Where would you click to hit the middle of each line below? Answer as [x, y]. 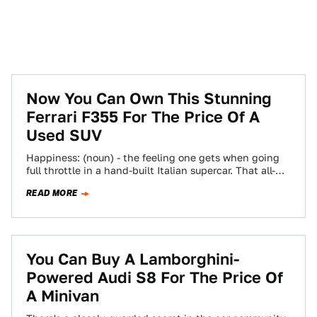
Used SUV [64, 135]
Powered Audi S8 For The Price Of [155, 277]
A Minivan [63, 296]
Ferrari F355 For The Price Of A [143, 117]
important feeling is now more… [102, 183]
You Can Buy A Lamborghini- [133, 259]
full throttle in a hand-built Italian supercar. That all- [151, 171]
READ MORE [52, 193]
